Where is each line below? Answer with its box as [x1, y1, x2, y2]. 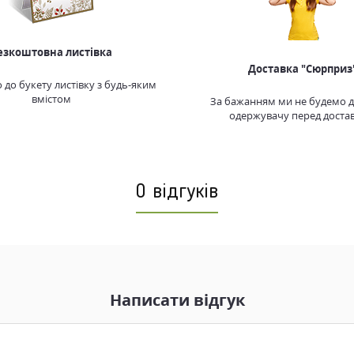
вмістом [32, 92, 72, 106]
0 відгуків [136, 182, 218, 202]
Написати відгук [109, 289, 245, 311]
